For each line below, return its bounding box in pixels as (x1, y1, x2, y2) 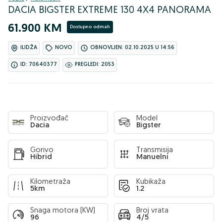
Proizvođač (30, 115, 68, 122)
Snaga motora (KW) (30, 207, 95, 215)
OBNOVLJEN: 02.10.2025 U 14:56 (90, 45, 174, 51)
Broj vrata (136, 207, 168, 215)
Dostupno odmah (70, 24, 110, 30)
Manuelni (136, 154, 168, 161)
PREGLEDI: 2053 (75, 62, 114, 67)
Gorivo (30, 147, 54, 154)
